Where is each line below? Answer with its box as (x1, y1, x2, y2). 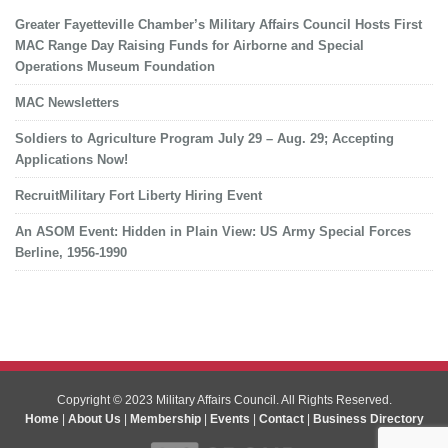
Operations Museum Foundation (15, 59, 215, 74)
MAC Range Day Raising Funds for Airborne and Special (15, 38, 364, 53)
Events (209, 412, 250, 426)
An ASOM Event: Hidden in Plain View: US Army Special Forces (15, 224, 411, 239)
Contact (258, 412, 304, 426)
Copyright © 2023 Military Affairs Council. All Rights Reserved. (56, 393, 392, 407)
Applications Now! (15, 152, 128, 167)
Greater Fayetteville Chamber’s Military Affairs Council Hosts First (15, 17, 422, 32)
